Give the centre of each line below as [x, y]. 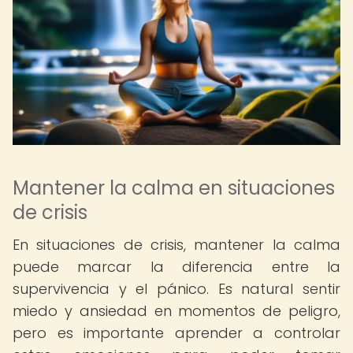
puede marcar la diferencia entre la [176, 267]
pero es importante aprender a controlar [176, 333]
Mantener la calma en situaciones [174, 188]
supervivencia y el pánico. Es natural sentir [176, 289]
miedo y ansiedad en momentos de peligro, [176, 311]
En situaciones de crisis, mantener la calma [176, 245]
